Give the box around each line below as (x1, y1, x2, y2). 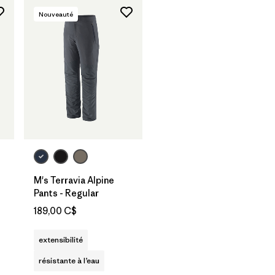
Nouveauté (39, 9, 73, 18)
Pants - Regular (34, 187, 99, 199)
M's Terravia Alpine (34, 174, 114, 187)
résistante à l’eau (39, 255, 99, 266)
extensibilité (39, 234, 83, 246)
